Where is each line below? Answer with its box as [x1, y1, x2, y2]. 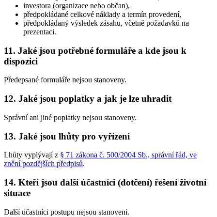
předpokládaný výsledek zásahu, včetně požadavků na [23, 18, 189, 27]
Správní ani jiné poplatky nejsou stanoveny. [4, 113, 137, 122]
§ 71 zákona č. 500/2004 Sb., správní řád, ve [60, 151, 197, 159]
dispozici [4, 56, 38, 66]
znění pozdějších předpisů [4, 159, 83, 168]
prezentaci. [23, 27, 56, 36]
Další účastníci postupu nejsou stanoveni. [4, 207, 129, 216]
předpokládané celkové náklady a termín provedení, [23, 10, 181, 18]
